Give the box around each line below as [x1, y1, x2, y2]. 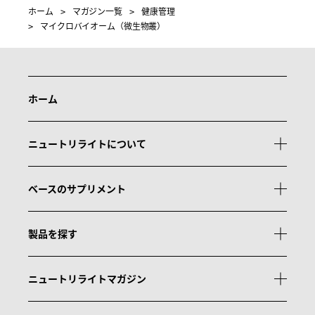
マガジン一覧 [72, 4, 122, 17]
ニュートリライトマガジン [28, 271, 146, 285]
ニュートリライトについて [28, 136, 146, 150]
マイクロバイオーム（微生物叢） [40, 19, 166, 32]
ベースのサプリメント [28, 181, 126, 195]
